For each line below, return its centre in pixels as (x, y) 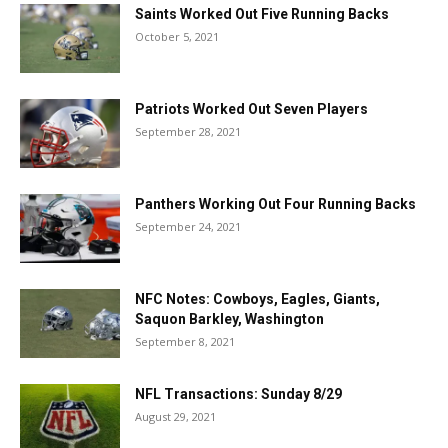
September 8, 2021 (185, 341)
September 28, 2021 (188, 131)
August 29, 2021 (175, 416)
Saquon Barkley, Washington (229, 319)
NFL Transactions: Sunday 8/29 (238, 394)
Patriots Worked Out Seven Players (251, 109)
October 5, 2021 (177, 36)
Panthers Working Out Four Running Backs (275, 204)
